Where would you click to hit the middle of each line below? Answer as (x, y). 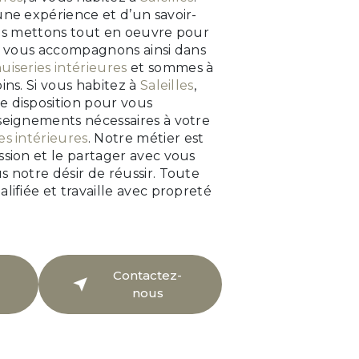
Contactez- (148, 276)
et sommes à (170, 68)
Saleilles (167, 86)
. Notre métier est (146, 139)
